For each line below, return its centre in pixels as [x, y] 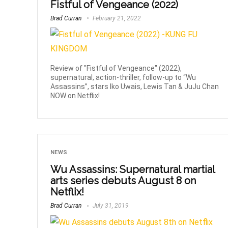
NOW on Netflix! [75, 96]
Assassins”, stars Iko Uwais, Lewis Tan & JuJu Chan [135, 87]
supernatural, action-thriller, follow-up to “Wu [123, 78]
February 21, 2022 [116, 18]
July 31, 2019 [110, 206]
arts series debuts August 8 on [123, 181]
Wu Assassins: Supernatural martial [133, 170]
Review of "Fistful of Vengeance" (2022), [116, 68]
